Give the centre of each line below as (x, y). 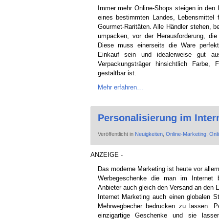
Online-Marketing (186, 134)
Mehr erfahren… (120, 87)
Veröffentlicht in (116, 134)
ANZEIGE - (106, 154)
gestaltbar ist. (117, 73)
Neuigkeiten (149, 134)
